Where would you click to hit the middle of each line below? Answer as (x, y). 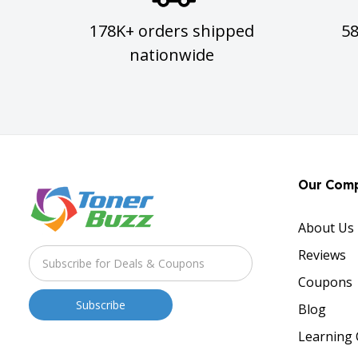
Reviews (322, 255)
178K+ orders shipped (172, 30)
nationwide (172, 54)
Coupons (325, 282)
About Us (326, 227)
